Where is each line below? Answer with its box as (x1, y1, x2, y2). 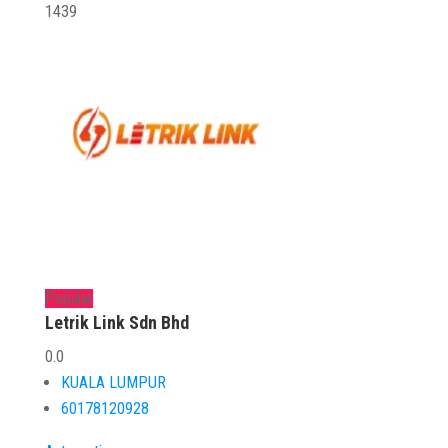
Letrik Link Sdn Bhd (44, 312, 189, 333)
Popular (44, 289, 93, 308)
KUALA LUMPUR (60, 373, 166, 392)
